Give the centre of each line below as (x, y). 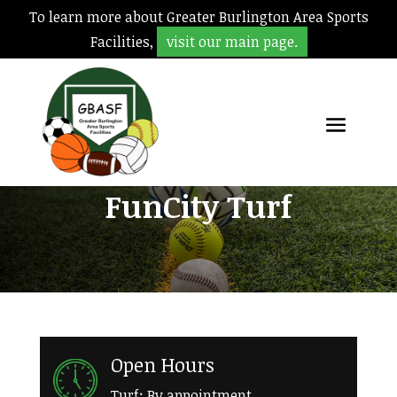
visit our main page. (232, 42)
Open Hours (162, 364)
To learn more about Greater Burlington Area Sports (198, 17)
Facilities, (123, 42)
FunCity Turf (198, 206)
